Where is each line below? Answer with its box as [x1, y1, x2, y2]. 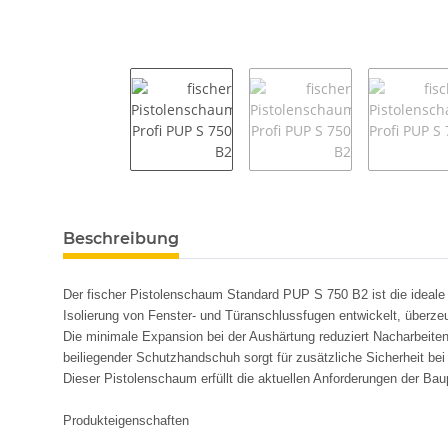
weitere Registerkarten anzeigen [62, 218, 279, 238]
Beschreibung [63, 228, 179, 248]
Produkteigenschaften [63, 412, 189, 428]
